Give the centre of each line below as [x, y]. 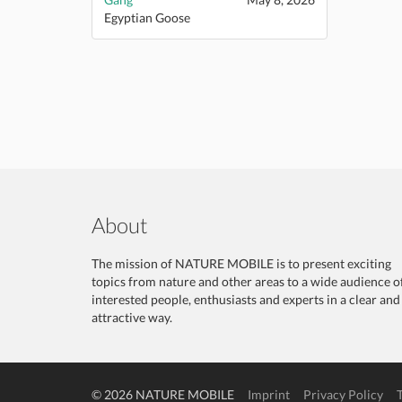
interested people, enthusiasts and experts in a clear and [246, 299]
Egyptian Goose [147, 17]
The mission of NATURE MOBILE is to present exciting [241, 263]
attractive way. [132, 317]
